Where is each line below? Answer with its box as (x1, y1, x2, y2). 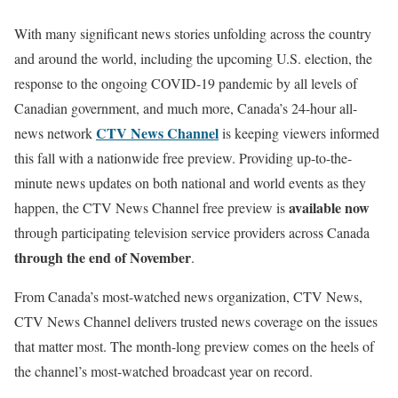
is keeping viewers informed (219, 123, 379, 142)
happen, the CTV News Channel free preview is (14, 198, 289, 217)
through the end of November (14, 247, 191, 267)
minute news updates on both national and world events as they (14, 173, 366, 192)
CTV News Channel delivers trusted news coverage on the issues (14, 312, 378, 330)
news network (14, 123, 96, 142)
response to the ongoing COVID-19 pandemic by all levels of (14, 74, 357, 92)
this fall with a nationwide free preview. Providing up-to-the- (14, 148, 352, 167)
